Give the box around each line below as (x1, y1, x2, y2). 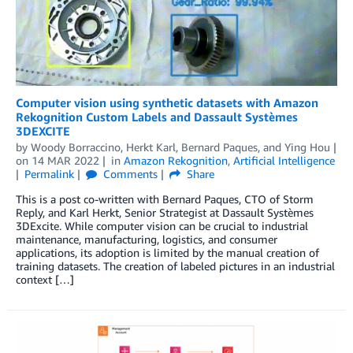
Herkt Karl (126, 140, 176, 154)
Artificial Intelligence (232, 154, 335, 168)
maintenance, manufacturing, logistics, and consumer (16, 232, 277, 247)
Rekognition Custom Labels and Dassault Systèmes (16, 110, 298, 124)
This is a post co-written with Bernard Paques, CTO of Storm (16, 192, 314, 206)
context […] (16, 273, 74, 287)
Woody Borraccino (31, 140, 121, 154)
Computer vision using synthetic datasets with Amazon (16, 95, 318, 110)
